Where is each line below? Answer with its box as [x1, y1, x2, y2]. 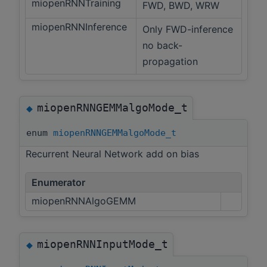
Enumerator [32, 176, 85, 189]
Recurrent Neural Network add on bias [26, 147, 199, 160]
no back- [142, 39, 182, 51]
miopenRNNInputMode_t [37, 238, 168, 251]
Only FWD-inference [142, 23, 233, 35]
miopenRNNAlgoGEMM [32, 195, 139, 207]
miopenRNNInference [32, 20, 130, 33]
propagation [142, 55, 198, 67]
